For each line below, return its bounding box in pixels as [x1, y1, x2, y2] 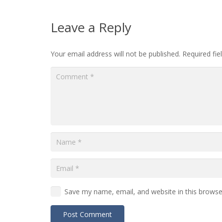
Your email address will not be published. [51, 49, 180, 58]
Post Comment [63, 209, 112, 219]
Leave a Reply [51, 18, 135, 36]
